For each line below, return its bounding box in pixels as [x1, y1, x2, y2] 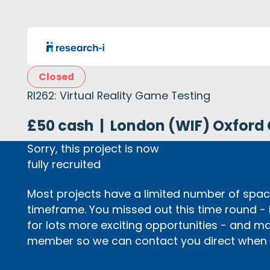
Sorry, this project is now [27, 140, 160, 156]
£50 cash [27, 115, 95, 136]
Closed [39, 70, 75, 84]
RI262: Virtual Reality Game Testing [27, 88, 211, 104]
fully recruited [27, 156, 101, 172]
